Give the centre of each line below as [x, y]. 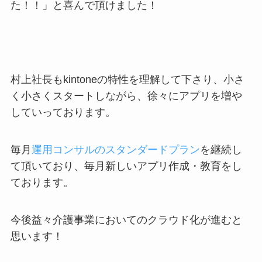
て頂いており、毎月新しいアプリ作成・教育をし [126, 166]
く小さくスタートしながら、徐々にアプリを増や [126, 96]
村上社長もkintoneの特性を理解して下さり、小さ [127, 80]
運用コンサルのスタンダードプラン [116, 149]
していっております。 [63, 113]
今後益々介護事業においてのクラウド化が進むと [126, 220]
